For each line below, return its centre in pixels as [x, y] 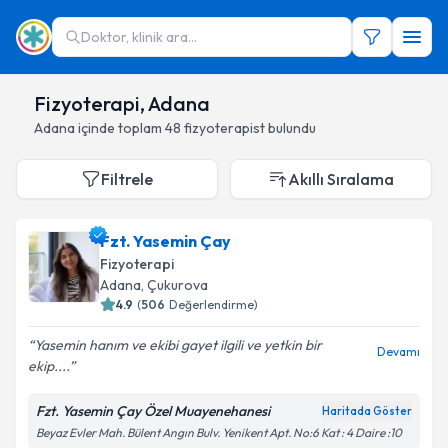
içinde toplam [120, 128]
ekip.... [48, 366]
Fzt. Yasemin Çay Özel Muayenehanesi [153, 411]
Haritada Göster [367, 411]
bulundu [292, 128]
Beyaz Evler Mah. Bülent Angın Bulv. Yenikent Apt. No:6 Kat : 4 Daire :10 [219, 432]
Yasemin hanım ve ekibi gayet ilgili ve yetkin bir [178, 345]
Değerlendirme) [213, 304]
